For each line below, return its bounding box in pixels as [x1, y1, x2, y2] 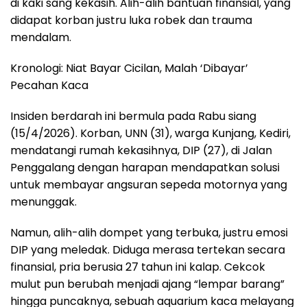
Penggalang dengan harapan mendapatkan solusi [10, 160, 280, 176]
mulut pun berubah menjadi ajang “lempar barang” [10, 276, 284, 293]
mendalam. [10, 29, 71, 46]
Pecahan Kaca [10, 77, 88, 94]
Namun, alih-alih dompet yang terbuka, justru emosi [10, 225, 288, 241]
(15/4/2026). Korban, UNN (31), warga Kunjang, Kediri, [10, 125, 291, 142]
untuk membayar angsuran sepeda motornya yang [10, 177, 287, 193]
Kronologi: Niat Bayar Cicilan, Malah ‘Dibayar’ [10, 60, 248, 77]
